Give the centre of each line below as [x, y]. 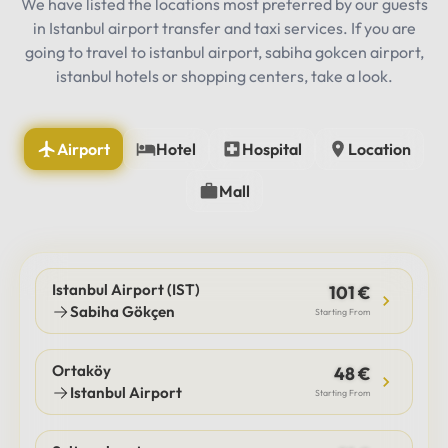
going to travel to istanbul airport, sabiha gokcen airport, [224, 51]
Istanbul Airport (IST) [126, 289]
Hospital [272, 148]
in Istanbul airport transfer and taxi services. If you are [224, 27]
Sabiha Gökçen [123, 311]
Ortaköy [82, 370]
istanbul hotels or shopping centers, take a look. [224, 75]
